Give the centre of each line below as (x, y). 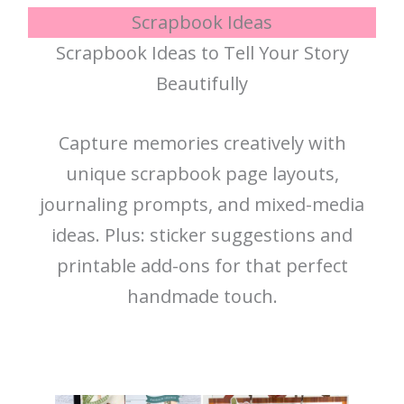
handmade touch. (202, 297)
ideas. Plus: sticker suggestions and (202, 235)
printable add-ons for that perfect (202, 266)
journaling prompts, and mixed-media (202, 205)
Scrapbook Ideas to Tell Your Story (202, 53)
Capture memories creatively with (202, 143)
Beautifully (202, 84)
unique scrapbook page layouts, (202, 174)
